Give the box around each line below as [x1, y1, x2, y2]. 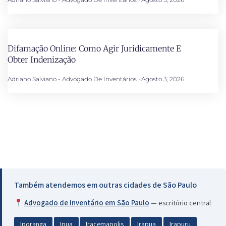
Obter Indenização [8, 54, 76, 65]
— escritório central [149, 198, 211, 208]
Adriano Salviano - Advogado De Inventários [8, 75, 138, 83]
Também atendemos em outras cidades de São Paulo [14, 179, 197, 190]
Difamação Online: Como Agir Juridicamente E [8, 43, 181, 54]
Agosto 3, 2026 [140, 75, 184, 83]
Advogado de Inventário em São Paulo [24, 198, 149, 208]
